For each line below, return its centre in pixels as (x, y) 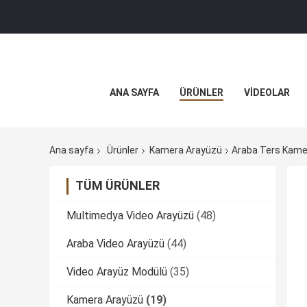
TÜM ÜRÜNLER (118, 186)
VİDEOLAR (267, 93)
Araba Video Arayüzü (115, 244)
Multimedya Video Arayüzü (130, 216)
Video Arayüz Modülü (117, 272)
